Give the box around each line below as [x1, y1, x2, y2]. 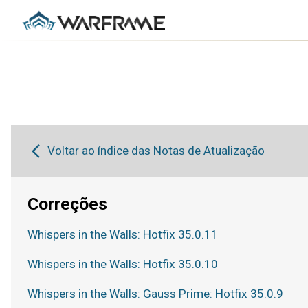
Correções [27, 194, 107, 214]
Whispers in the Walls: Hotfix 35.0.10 [27, 257, 218, 271]
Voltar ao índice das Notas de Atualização [47, 144, 265, 157]
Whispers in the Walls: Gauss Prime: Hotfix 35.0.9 [27, 287, 283, 300]
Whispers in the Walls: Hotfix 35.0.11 [27, 228, 218, 241]
